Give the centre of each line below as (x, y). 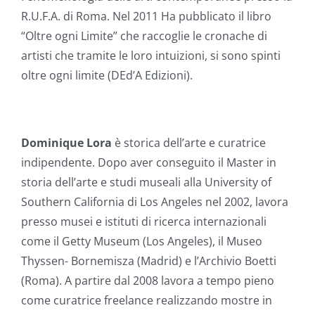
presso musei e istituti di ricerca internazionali (144, 221)
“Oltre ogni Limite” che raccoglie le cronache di (144, 36)
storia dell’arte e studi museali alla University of (146, 182)
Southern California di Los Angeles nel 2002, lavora (155, 201)
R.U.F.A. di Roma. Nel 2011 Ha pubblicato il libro (146, 16)
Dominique (52, 142)
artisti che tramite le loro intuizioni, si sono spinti (151, 55)
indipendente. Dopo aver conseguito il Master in (149, 162)
